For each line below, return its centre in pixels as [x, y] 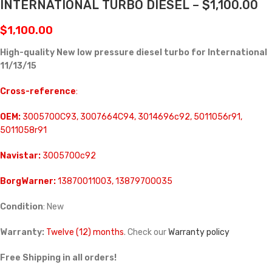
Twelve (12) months [85, 233]
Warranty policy [199, 233]
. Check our [146, 233]
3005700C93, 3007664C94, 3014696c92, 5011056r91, [131, 117]
